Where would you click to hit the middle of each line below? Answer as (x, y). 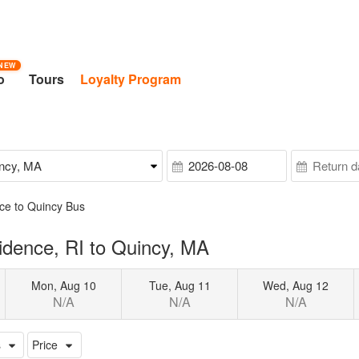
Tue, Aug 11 (179, 285)
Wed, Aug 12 (296, 285)
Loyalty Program (131, 79)
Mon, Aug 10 (63, 285)
